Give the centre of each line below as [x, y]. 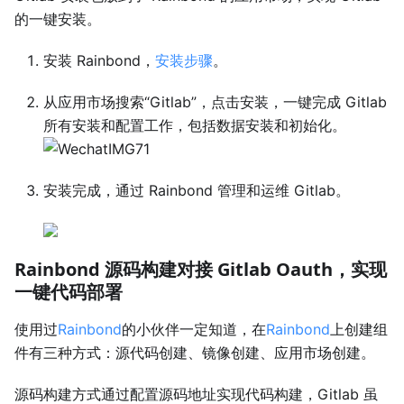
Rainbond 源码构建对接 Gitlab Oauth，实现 [201, 269]
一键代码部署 [69, 292]
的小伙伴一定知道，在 [194, 329]
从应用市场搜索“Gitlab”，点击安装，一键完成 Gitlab [215, 102]
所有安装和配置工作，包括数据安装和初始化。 [195, 125]
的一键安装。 [58, 19]
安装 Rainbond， [99, 60]
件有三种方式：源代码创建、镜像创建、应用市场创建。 [195, 353]
